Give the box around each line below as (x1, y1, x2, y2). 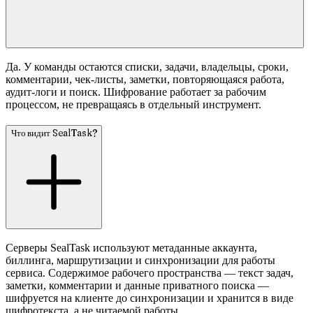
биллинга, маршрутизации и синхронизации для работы (6, 254, 275, 267)
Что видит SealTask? (11, 127, 97, 139)
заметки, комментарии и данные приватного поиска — (6, 279, 269, 292)
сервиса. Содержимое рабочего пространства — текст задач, (6, 267, 293, 279)
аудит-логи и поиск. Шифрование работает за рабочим (6, 86, 266, 99)
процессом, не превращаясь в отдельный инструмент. (6, 99, 261, 111)
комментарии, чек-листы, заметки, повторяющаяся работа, (6, 73, 284, 86)
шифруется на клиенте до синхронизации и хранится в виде (6, 292, 293, 305)
